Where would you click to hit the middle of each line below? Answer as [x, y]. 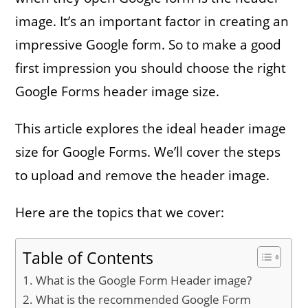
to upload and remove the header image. [143, 175]
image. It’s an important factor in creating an [152, 21]
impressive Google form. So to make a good [148, 44]
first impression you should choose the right [151, 68]
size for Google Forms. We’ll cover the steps [148, 152]
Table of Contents [88, 258]
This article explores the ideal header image [151, 128]
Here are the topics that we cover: [120, 212]
